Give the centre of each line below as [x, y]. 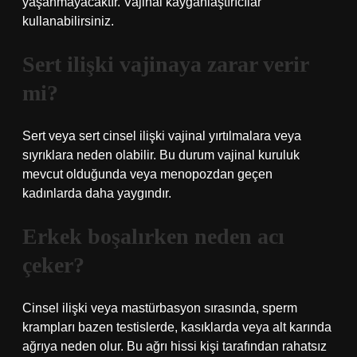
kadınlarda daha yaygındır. [97, 193]
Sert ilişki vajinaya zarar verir [165, 64]
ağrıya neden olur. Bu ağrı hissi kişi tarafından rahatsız [175, 346]
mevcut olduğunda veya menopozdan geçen [147, 174]
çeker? [53, 265]
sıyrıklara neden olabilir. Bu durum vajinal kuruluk [161, 155]
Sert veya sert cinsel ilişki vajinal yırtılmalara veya [162, 136]
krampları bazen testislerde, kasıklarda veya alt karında [177, 327]
